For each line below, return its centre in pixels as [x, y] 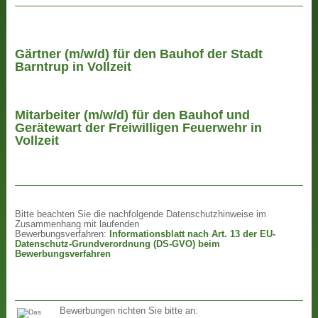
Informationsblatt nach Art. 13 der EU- [193, 234]
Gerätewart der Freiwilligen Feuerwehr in [139, 128]
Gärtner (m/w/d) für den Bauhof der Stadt [139, 54]
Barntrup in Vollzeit [73, 67]
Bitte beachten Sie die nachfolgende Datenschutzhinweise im [141, 214]
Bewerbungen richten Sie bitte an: [128, 311]
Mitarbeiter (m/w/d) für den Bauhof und [133, 115]
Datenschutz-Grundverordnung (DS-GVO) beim [118, 244]
